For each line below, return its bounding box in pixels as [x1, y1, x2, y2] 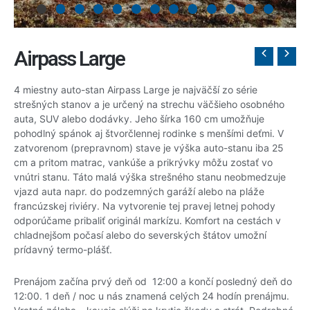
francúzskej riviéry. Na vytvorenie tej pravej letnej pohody [14, 200, 275, 212]
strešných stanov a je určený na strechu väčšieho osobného [14, 98, 284, 110]
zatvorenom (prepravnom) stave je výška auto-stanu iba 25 [14, 142, 284, 154]
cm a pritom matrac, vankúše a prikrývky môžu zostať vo [14, 156, 273, 168]
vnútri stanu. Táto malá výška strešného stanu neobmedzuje [14, 171, 286, 183]
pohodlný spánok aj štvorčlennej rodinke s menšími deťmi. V [14, 127, 284, 139]
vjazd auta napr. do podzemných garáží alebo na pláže [14, 185, 264, 197]
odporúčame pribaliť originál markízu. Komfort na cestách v [14, 215, 281, 226]
